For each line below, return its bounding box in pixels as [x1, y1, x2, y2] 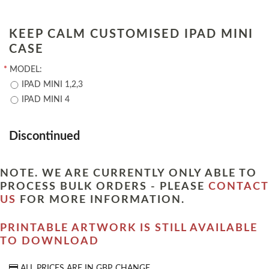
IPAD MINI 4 [22, 95, 70, 104]
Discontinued [9, 130, 80, 143]
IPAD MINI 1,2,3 [22, 80, 83, 89]
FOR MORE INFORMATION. [16, 194, 185, 205]
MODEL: [10, 65, 42, 74]
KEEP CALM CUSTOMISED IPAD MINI [9, 28, 253, 41]
